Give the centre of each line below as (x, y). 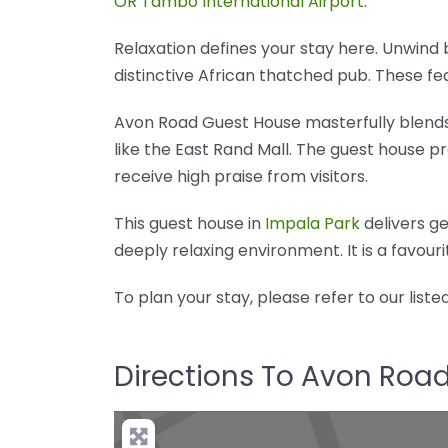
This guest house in (189, 223)
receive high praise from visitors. (241, 176)
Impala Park (312, 223)
